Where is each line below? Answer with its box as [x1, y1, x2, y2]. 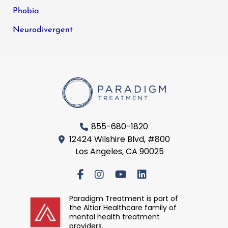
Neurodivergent [13, 25, 73, 34]
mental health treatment [69, 212, 160, 222]
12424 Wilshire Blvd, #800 [69, 133, 170, 145]
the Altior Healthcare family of [69, 203, 177, 213]
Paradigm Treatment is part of [69, 193, 178, 204]
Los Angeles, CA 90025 [75, 146, 164, 157]
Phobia [13, 7, 40, 16]
